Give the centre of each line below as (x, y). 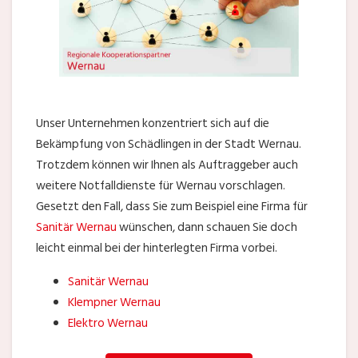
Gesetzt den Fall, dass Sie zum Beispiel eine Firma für (172, 206)
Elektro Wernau (108, 323)
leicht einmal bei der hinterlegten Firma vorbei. (157, 248)
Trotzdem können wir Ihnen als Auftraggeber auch (167, 165)
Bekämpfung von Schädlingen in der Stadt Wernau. (169, 144)
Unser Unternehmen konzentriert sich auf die (153, 123)
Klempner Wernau (114, 302)
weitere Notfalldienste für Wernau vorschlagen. (161, 185)
